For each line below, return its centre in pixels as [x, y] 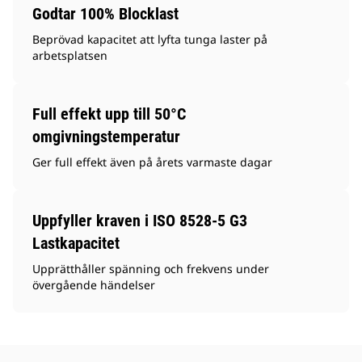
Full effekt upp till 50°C [109, 114]
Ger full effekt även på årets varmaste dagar [152, 162]
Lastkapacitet [76, 244]
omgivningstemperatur [106, 137]
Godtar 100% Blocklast [105, 14]
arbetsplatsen [70, 56]
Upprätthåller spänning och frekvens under [151, 269]
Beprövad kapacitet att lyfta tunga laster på [150, 40]
